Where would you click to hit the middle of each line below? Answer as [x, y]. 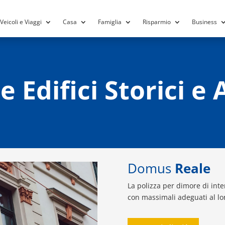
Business [204, 22]
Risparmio [156, 22]
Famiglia [109, 22]
